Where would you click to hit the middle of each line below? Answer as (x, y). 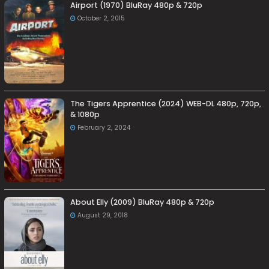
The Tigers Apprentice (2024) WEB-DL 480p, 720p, (166, 104)
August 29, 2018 (103, 216)
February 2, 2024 (104, 128)
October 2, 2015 (101, 18)
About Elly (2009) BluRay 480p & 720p (143, 202)
